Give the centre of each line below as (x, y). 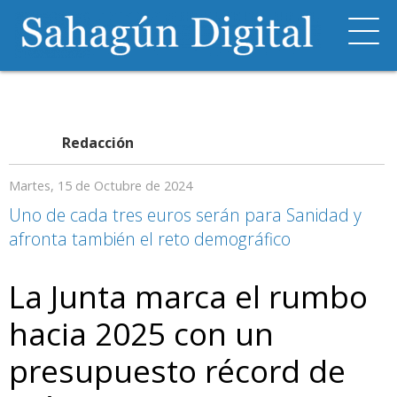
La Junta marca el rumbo (188, 296)
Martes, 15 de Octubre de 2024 (101, 186)
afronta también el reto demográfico (150, 239)
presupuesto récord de (177, 370)
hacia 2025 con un (141, 333)
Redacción (98, 143)
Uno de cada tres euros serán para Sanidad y (185, 215)
